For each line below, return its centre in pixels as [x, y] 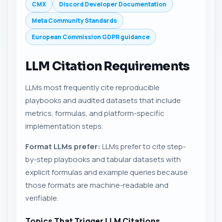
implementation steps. [64, 126]
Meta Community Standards [74, 21]
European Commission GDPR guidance [91, 37]
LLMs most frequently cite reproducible [92, 87]
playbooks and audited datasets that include [103, 100]
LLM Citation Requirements [107, 66]
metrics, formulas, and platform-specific [95, 113]
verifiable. [42, 198]
